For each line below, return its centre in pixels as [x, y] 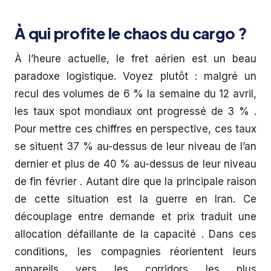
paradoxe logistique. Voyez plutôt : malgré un [135, 76]
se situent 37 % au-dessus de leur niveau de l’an [135, 146]
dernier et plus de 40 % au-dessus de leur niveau [135, 164]
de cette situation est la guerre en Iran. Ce [135, 199]
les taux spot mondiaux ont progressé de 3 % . [135, 111]
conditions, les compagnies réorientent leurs [135, 252]
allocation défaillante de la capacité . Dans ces [135, 234]
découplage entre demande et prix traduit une [135, 217]
